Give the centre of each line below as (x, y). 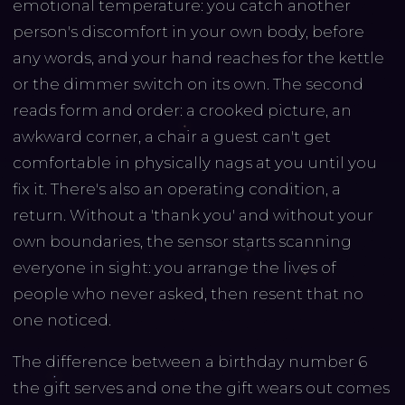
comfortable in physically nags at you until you (194, 162)
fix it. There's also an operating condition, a (176, 188)
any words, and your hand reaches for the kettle (198, 57)
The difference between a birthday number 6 (189, 362)
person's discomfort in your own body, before (188, 31)
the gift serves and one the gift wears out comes (201, 388)
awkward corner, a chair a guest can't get (171, 136)
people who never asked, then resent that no (188, 293)
